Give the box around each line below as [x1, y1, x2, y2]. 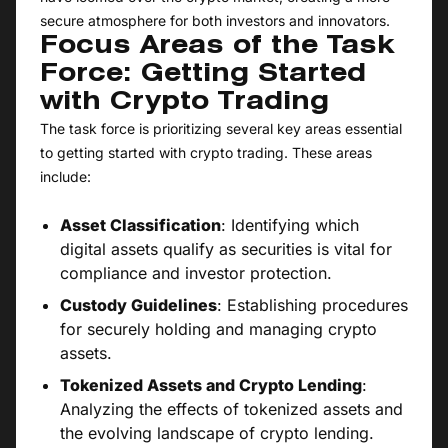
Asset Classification [60, 215, 221, 236]
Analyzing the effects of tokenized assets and [60, 399, 403, 420]
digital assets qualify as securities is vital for [60, 239, 392, 260]
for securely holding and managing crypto [60, 319, 377, 340]
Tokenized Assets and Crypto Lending [60, 375, 362, 396]
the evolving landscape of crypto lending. [60, 423, 374, 444]
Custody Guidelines [60, 295, 217, 316]
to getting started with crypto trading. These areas [40, 144, 372, 162]
